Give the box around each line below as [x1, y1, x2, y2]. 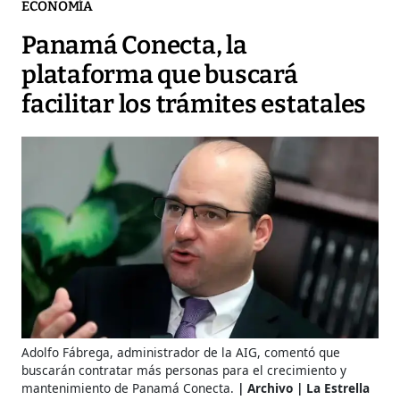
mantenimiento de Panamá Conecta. [21, 379, 234, 397]
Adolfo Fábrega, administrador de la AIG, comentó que [21, 344, 340, 362]
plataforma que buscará [21, 60, 298, 90]
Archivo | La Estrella [247, 379, 370, 397]
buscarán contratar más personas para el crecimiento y [21, 362, 346, 379]
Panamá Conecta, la [21, 30, 247, 61]
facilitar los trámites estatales [21, 89, 366, 120]
